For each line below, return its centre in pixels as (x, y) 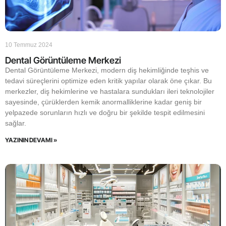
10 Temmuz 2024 (29, 45)
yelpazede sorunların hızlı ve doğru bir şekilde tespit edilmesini (105, 112)
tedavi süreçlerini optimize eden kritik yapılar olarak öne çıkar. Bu (108, 81)
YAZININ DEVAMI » (31, 140)
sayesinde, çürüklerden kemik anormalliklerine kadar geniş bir (103, 102)
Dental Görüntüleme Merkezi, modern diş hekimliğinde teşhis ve (107, 70)
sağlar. (16, 123)
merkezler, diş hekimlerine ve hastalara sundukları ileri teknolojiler (110, 91)
